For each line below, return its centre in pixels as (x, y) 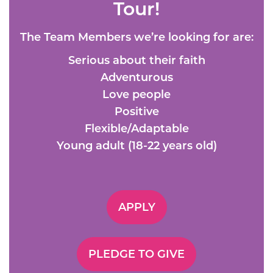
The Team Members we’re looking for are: (136, 37)
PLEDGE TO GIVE (136, 254)
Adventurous (136, 78)
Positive (136, 112)
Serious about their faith (136, 61)
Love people (136, 95)
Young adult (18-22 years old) (136, 146)
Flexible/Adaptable (136, 129)
